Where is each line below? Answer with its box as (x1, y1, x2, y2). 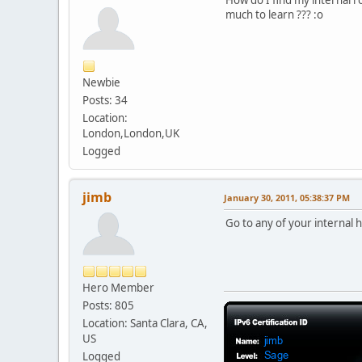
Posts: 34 (82, 93, 128, 108)
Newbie (82, 75, 120, 90)
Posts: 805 (82, 298, 134, 314)
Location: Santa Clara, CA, (82, 316, 208, 331)
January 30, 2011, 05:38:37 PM (224, 192, 350, 204)
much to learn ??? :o (225, 7, 323, 23)
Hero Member (82, 280, 154, 296)
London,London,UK (82, 126, 179, 141)
